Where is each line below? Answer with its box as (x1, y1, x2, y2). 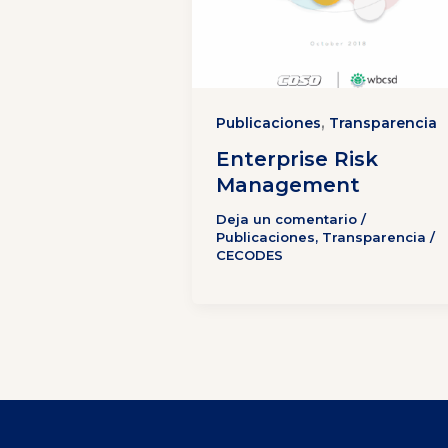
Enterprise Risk (216, 147, 378, 172)
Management (216, 173, 360, 198)
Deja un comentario (216, 211, 357, 228)
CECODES (216, 247, 283, 264)
